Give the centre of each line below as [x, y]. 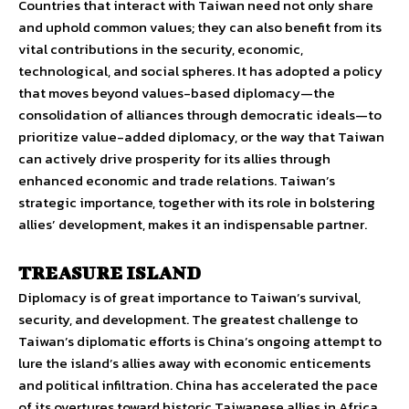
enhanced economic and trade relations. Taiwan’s [177, 181]
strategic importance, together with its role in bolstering [197, 203]
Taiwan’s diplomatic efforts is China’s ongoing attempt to [200, 341]
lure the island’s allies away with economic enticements [194, 363]
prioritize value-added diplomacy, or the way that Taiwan [201, 137]
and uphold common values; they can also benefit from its [200, 27]
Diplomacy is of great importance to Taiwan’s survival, [189, 298]
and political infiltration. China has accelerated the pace [198, 385]
